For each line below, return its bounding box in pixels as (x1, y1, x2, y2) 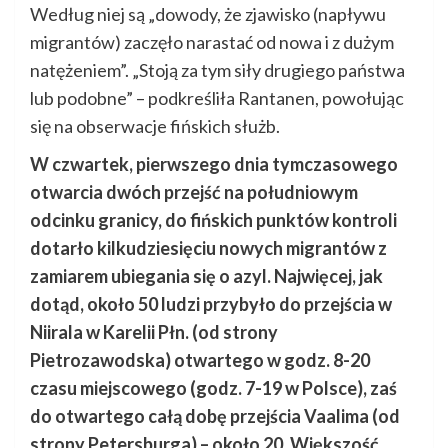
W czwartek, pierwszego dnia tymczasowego (30, 152, 398, 175)
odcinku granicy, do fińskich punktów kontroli (30, 208, 397, 231)
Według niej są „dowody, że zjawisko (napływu (30, 2, 386, 25)
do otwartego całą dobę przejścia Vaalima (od (30, 404, 400, 427)
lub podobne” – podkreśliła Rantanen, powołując (30, 86, 404, 109)
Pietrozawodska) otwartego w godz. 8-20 (30, 348, 370, 371)
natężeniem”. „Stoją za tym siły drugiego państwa (30, 58, 405, 81)
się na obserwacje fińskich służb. (30, 114, 280, 137)
